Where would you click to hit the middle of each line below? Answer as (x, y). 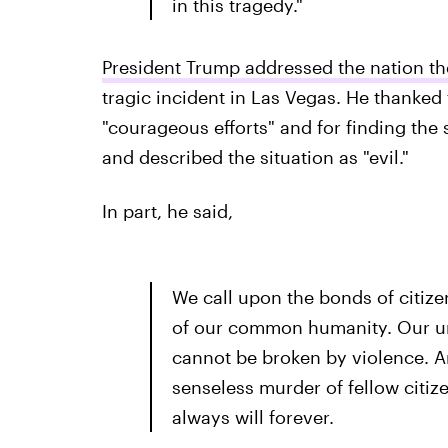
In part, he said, (167, 211)
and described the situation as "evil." (255, 157)
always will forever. (252, 417)
